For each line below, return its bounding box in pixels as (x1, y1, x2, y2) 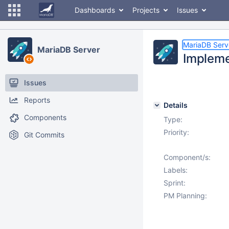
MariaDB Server (37, 44, 100, 55)
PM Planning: (164, 191, 207, 200)
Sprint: (164, 178, 186, 187)
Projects (132, 6, 159, 14)
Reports (24, 96, 50, 104)
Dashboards (75, 6, 115, 14)
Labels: (164, 166, 188, 174)
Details (164, 101, 188, 109)
